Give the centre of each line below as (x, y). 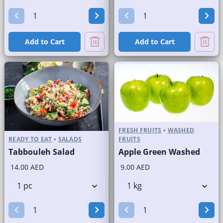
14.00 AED (27, 167)
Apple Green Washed (159, 152)
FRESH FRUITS (140, 130)
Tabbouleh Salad (42, 152)
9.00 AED (135, 167)
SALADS (70, 139)
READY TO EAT (30, 139)
